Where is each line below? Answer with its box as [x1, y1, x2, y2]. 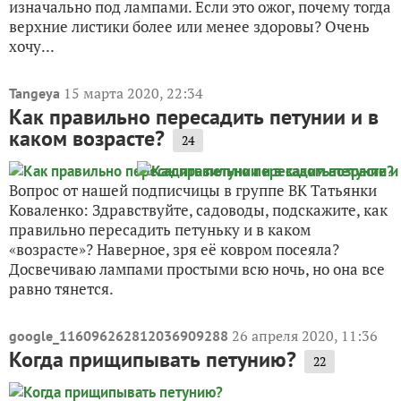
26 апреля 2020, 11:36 [232, 326, 378, 346]
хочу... [9, 36, 55, 57]
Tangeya [9, 84, 60, 103]
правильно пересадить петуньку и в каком [9, 219, 311, 241]
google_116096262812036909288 [9, 327, 228, 346]
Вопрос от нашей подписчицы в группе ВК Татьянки [9, 180, 377, 201]
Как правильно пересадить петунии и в [9, 103, 379, 132]
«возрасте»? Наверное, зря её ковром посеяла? [9, 239, 339, 260]
